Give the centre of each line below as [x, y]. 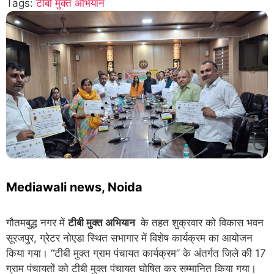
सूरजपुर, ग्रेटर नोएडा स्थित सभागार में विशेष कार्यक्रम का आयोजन [129, 238]
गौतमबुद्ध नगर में [37, 222]
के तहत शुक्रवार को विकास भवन [201, 222]
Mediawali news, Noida [74, 187]
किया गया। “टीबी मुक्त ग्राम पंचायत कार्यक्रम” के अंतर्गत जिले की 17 [136, 253]
